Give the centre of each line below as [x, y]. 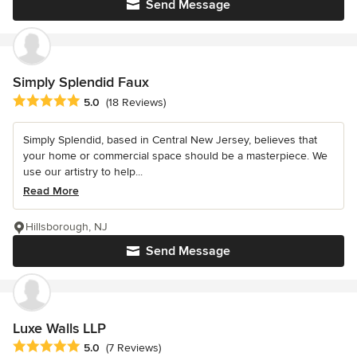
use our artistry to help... [83, 171]
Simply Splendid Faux [81, 82]
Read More [51, 190]
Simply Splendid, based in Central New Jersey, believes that [170, 139]
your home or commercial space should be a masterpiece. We [175, 155]
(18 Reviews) [136, 102]
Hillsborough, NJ [67, 226]
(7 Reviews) [133, 347]
